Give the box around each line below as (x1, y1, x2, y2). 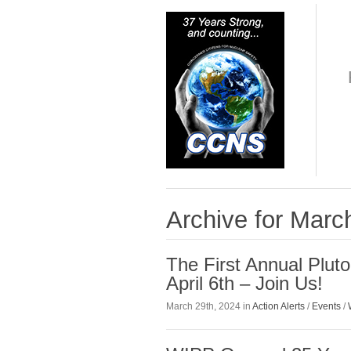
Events (312, 300, 341, 312)
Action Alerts (252, 300, 305, 312)
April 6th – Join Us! (166, 273, 323, 295)
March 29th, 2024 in (166, 300, 252, 312)
